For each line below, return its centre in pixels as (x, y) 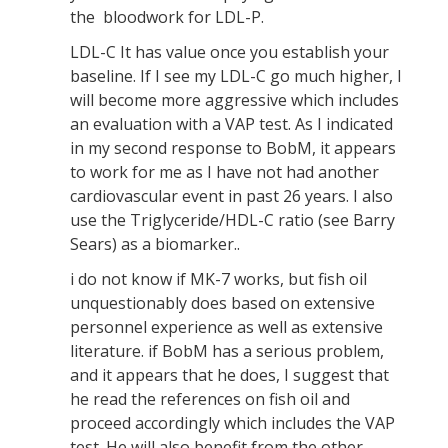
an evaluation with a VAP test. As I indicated (231, 124)
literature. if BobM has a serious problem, (227, 351)
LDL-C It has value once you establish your (229, 52)
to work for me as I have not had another (224, 172)
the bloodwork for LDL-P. (167, 17)
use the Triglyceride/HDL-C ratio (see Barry (232, 220)
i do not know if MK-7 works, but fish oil (218, 279)
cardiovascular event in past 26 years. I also (231, 196)
